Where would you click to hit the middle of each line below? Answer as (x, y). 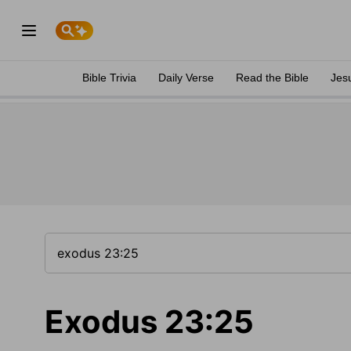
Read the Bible (272, 78)
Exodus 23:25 (149, 322)
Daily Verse (186, 78)
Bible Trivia (109, 78)
